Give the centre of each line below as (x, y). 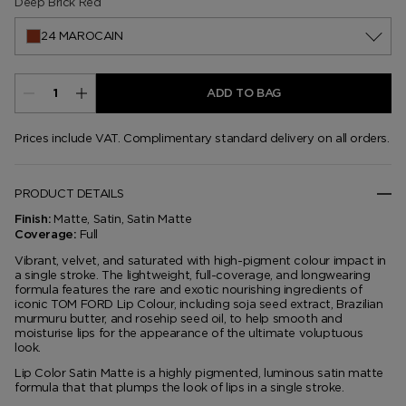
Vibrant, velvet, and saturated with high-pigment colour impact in (201, 261)
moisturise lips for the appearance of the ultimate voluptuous (189, 333)
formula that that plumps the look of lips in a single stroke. (179, 387)
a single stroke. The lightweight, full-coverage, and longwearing (193, 275)
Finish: (33, 220)
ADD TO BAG (244, 94)
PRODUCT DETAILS (69, 193)
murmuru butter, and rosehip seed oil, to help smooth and (179, 319)
